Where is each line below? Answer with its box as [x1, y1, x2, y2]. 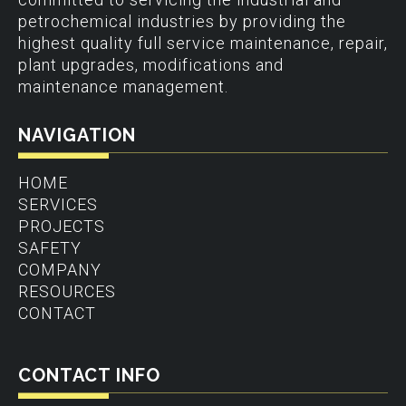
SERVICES [18, 194, 98, 214]
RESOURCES [18, 281, 116, 301]
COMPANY [18, 259, 101, 279]
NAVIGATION [18, 123, 136, 146]
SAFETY [18, 237, 82, 257]
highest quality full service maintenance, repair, [18, 33, 388, 53]
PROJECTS [18, 216, 105, 236]
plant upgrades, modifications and [18, 54, 284, 74]
